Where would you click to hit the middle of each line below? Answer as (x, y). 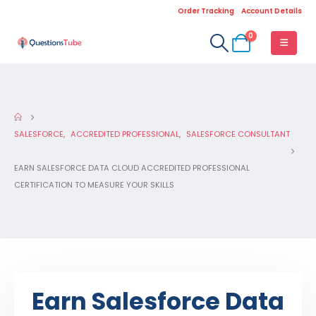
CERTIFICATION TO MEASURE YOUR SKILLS (94, 185)
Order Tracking (206, 11)
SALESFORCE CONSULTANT (238, 134)
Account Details (272, 11)
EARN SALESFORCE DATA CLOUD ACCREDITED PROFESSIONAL (132, 168)
